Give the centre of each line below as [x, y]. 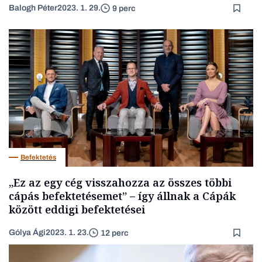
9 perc [124, 8]
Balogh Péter [33, 8]
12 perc [115, 233]
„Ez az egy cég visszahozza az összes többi [120, 183]
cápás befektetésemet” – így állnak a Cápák [122, 196]
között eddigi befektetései [77, 210]
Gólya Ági [27, 233]
